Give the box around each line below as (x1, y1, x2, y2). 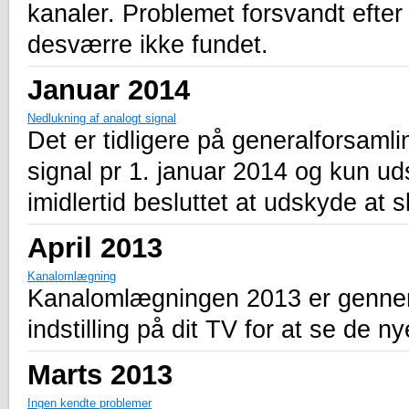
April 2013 (27, 232, 163, 264)
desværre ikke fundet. (27, 31, 268, 59)
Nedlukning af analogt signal (27, 111, 176, 126)
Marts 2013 (27, 359, 173, 391)
